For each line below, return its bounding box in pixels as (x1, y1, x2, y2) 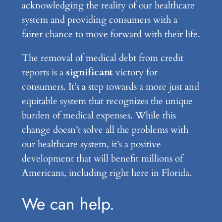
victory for (115, 66, 158, 79)
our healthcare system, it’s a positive (21, 138, 161, 151)
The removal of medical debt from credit (21, 52, 183, 65)
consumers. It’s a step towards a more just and (21, 80, 199, 94)
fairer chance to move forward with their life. (21, 28, 200, 41)
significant (65, 66, 115, 79)
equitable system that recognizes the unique (21, 95, 193, 108)
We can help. (21, 191, 114, 216)
